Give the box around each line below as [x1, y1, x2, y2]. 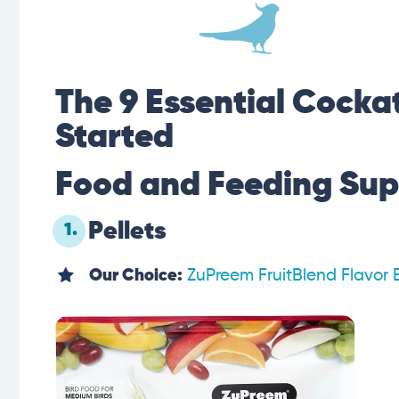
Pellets [88, 218, 167, 244]
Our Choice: [89, 266, 183, 284]
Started [55, 120, 174, 155]
